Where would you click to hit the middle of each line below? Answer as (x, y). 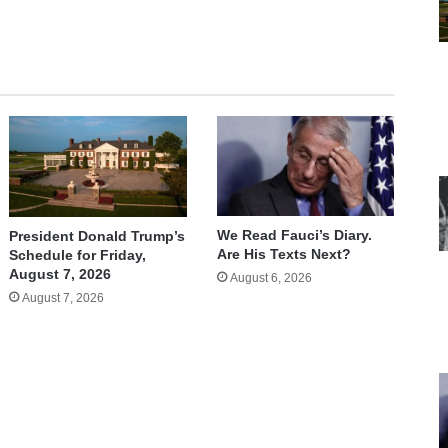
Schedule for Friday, (78, 254)
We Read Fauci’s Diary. (294, 235)
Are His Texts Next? (283, 254)
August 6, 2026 (270, 278)
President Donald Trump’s (97, 235)
